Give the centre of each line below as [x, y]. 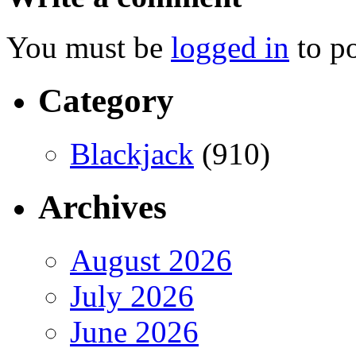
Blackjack [132, 154]
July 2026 [132, 296]
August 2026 [151, 261]
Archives [103, 207]
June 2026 [134, 332]
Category [106, 101]
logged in [230, 48]
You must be [89, 48]
